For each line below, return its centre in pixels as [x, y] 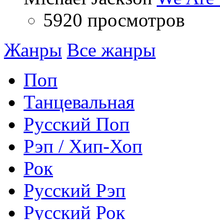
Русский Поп [77, 124]
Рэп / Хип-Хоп [83, 146]
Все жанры [111, 50]
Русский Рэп [75, 190]
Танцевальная [79, 102]
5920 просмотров [114, 20]
